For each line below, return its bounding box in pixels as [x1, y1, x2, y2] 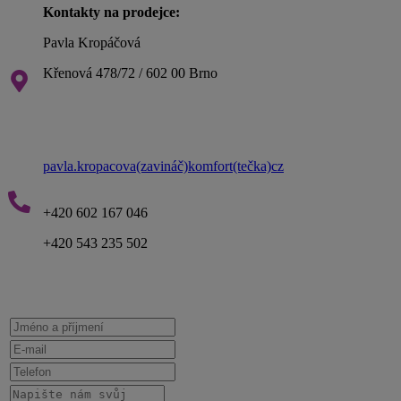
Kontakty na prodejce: [43, 4, 180, 20]
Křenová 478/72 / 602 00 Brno [43, 65, 218, 81]
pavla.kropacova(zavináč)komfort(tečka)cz [43, 158, 284, 174]
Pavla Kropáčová [43, 35, 141, 50]
